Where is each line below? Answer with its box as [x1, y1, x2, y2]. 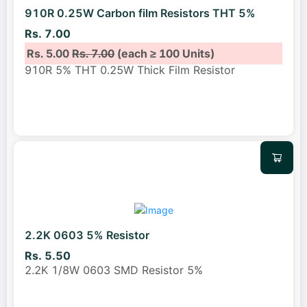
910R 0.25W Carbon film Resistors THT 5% [25, 6, 256, 21]
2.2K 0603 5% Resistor [25, 228, 149, 242]
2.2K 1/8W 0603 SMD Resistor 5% [25, 263, 203, 278]
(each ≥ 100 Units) [114, 46, 215, 60]
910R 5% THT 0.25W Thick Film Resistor [25, 62, 235, 77]
